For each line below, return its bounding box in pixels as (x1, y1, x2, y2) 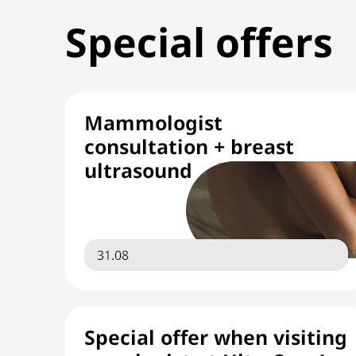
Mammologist (84, 109, 222, 136)
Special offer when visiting (84, 323, 347, 350)
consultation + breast (84, 133, 294, 160)
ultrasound (84, 157, 192, 184)
